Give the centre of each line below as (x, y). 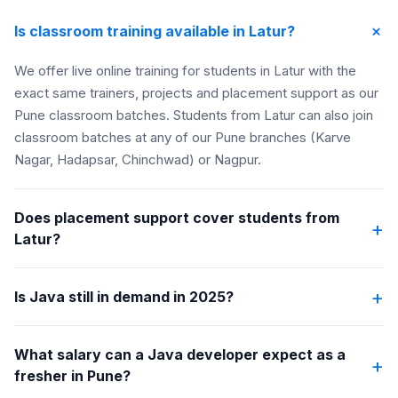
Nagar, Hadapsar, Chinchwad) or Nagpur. (138, 159)
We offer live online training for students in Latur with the (185, 71)
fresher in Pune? (72, 376)
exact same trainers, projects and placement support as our (196, 93)
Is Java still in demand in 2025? (124, 297)
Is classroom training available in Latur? (155, 31)
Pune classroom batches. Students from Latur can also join (194, 115)
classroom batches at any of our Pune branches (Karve (183, 137)
